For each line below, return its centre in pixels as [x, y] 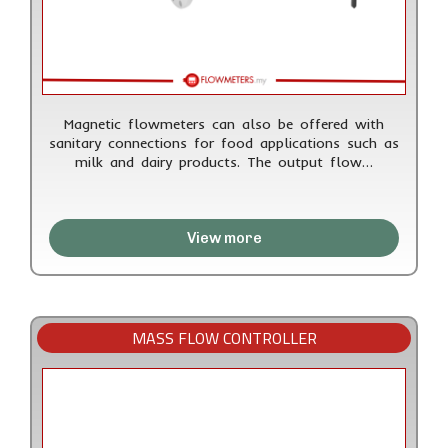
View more [224, 238]
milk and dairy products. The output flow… [224, 162]
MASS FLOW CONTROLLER [224, 338]
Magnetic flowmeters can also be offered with [224, 124]
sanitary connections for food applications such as [224, 143]
